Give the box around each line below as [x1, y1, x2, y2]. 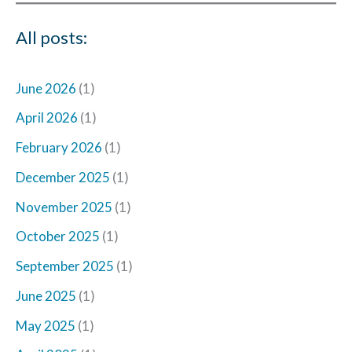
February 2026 [16, 139, 102, 156]
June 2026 [16, 79, 76, 97]
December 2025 [16, 168, 110, 185]
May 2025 [16, 317, 75, 334]
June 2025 [16, 287, 76, 304]
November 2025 [16, 198, 112, 215]
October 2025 [16, 228, 100, 245]
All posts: [16, 26, 87, 48]
